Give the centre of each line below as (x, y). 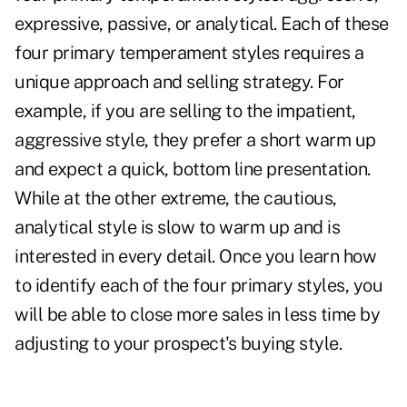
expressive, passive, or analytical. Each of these (202, 24)
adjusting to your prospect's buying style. (178, 344)
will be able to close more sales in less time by (197, 315)
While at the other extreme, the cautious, (176, 199)
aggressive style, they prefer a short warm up (195, 140)
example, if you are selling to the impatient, (185, 111)
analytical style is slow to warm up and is (177, 228)
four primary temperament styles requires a (189, 53)
